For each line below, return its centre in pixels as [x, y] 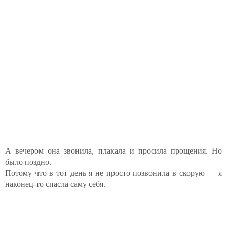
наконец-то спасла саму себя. [55, 184]
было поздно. [28, 162]
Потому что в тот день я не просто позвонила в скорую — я [113, 173]
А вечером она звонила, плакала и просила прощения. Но [113, 151]
